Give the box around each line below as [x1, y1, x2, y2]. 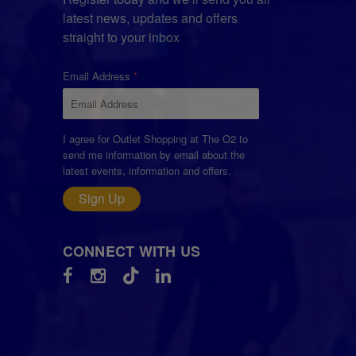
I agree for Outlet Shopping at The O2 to [62, 130, 248, 146]
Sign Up [78, 189, 125, 208]
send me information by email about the [62, 146, 245, 162]
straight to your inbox [62, 27, 180, 46]
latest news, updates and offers [62, 8, 238, 27]
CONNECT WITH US [62, 240, 201, 261]
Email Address [62, 68, 130, 83]
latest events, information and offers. [62, 162, 231, 178]
